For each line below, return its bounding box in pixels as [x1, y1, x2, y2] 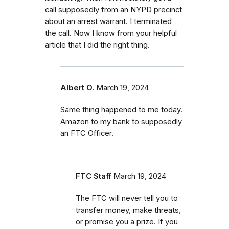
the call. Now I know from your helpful [45, 28, 177, 38]
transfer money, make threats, [76, 205, 181, 215]
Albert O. [60, 83, 94, 93]
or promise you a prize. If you [76, 217, 178, 226]
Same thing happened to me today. [60, 105, 182, 114]
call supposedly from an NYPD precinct [45, 5, 182, 14]
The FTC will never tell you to [76, 193, 178, 203]
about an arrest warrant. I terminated [45, 16, 172, 26]
